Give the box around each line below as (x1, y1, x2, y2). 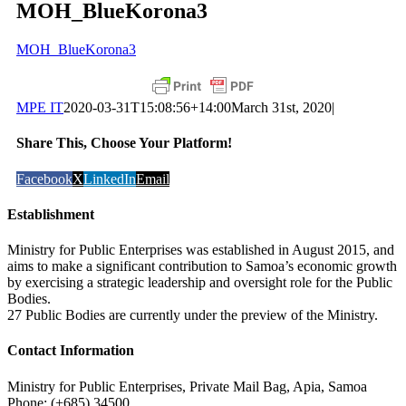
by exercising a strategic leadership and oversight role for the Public (7, 275, 392, 291)
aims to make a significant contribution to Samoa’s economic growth (7, 258, 397, 275)
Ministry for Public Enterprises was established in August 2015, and (7, 242, 394, 258)
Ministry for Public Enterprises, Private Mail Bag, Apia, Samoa (7, 378, 367, 394)
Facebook (16, 170, 72, 187)
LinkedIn (83, 170, 136, 187)
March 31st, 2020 (231, 100, 332, 116)
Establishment (7, 206, 94, 222)
